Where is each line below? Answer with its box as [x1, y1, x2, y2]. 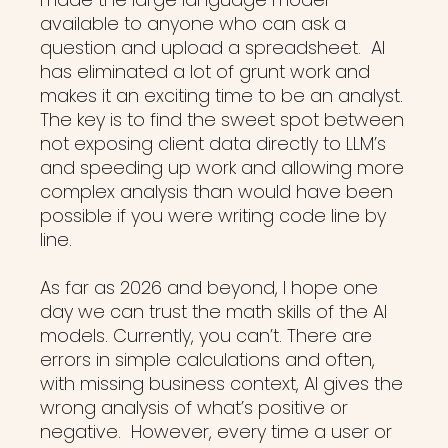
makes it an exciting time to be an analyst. [40, 83, 403, 108]
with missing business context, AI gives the [40, 371, 403, 396]
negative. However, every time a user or [40, 419, 392, 444]
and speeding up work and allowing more [40, 155, 404, 180]
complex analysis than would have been [40, 179, 393, 204]
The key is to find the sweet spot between [40, 107, 404, 132]
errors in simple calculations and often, [40, 347, 375, 372]
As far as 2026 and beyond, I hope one [40, 275, 378, 300]
